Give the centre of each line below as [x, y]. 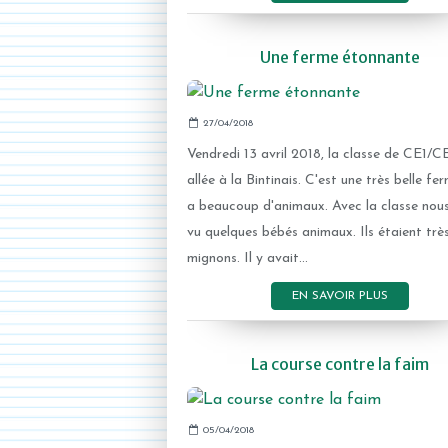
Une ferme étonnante [339, 57]
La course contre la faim [339, 364]
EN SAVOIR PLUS [339, 296]
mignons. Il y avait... [247, 258]
